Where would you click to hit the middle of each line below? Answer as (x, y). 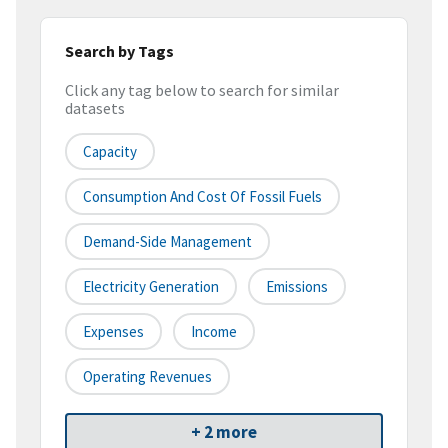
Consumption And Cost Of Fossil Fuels (202, 197)
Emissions (297, 287)
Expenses (113, 332)
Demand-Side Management (167, 242)
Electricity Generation (151, 287)
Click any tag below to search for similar (202, 90)
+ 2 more (224, 432)
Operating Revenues (147, 377)
